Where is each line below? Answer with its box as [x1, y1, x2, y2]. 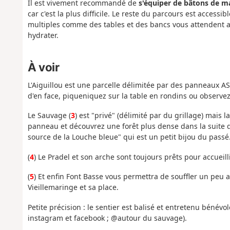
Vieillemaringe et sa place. [27, 182, 119, 193]
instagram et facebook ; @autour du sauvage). [27, 213, 187, 223]
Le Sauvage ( [27, 110, 71, 121]
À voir [27, 60, 60, 74]
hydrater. [27, 30, 59, 41]
